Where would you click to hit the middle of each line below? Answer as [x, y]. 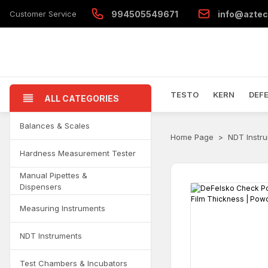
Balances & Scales [55, 126]
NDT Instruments [51, 236]
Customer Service [43, 13]
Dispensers [41, 186]
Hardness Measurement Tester [78, 153]
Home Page [192, 137]
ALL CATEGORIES [82, 98]
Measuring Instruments [63, 208]
